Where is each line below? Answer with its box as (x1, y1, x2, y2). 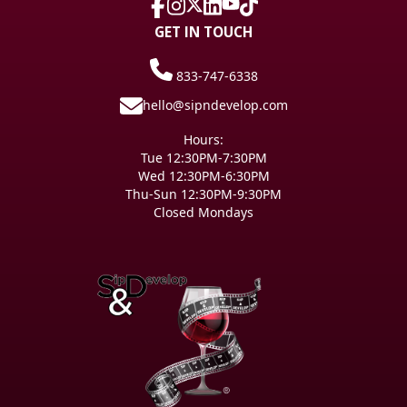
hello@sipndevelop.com (142, 96, 288, 114)
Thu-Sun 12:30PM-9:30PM (125, 184, 282, 203)
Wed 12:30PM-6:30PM (137, 166, 270, 184)
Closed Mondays (154, 203, 253, 221)
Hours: (184, 130, 223, 148)
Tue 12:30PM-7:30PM (140, 148, 267, 166)
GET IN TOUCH (154, 22, 253, 43)
